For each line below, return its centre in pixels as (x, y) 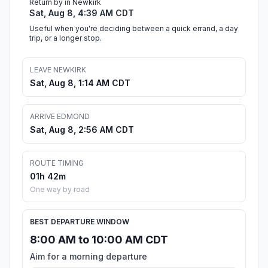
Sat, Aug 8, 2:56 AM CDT (82, 130)
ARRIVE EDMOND (60, 117)
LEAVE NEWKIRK (58, 70)
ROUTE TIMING (57, 163)
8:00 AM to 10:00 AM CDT (99, 240)
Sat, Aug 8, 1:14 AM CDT (80, 83)
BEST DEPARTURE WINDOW (80, 222)
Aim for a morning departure (89, 257)
